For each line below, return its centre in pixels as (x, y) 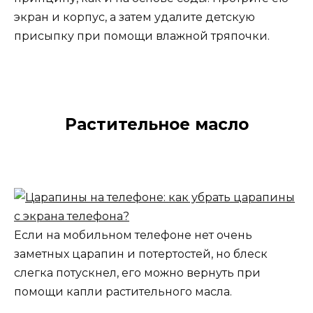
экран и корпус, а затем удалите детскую (134, 17)
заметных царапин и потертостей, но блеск (141, 254)
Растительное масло (156, 124)
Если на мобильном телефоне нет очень (133, 235)
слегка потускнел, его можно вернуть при (137, 273)
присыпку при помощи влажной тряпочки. (142, 36)
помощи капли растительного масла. (123, 292)
